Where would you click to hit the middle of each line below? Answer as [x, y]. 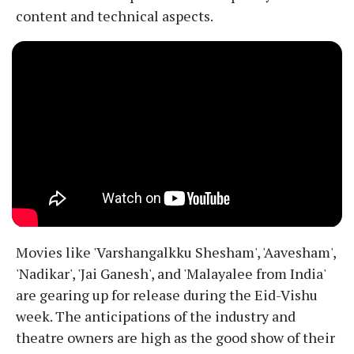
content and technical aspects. [115, 16]
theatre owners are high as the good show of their [175, 337]
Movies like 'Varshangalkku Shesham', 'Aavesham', [176, 252]
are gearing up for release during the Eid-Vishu [167, 294]
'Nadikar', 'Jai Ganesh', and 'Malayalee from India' [171, 273]
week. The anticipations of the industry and [156, 316]
